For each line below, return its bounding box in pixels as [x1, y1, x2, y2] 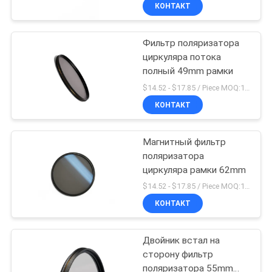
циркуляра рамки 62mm [143, 164, 246, 175]
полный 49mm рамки [143, 65, 234, 76]
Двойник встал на [143, 235, 220, 246]
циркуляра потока [143, 51, 222, 63]
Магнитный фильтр [143, 136, 226, 148]
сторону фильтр [143, 249, 214, 260]
